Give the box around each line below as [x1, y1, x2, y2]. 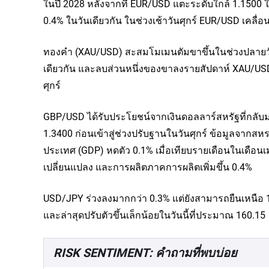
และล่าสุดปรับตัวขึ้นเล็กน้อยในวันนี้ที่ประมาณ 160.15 [43, 208, 265, 221]
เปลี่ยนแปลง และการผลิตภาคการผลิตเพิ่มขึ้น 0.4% [43, 160, 252, 173]
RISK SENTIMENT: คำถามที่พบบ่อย [53, 244, 237, 260]
